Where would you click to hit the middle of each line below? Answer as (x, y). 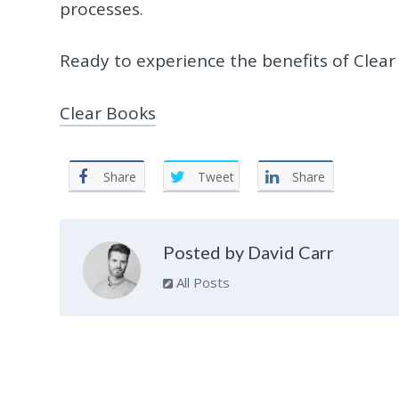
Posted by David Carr (248, 252)
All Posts (201, 282)
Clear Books (108, 113)
